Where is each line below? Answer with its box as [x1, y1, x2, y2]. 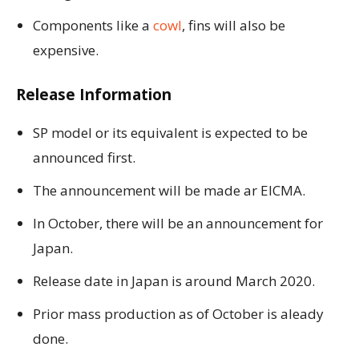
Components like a [33, 16, 153, 35]
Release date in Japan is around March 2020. [33, 272, 315, 291]
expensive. [33, 41, 99, 60]
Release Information [16, 84, 171, 106]
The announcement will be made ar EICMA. [33, 181, 305, 200]
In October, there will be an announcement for [33, 214, 323, 233]
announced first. [33, 148, 135, 167]
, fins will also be [182, 16, 285, 35]
